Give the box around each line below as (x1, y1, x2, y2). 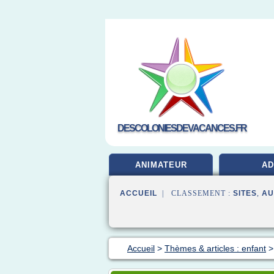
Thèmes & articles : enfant (165, 243, 266, 253)
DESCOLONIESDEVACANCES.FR (117, 123, 246, 133)
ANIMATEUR (135, 160, 187, 169)
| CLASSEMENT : (157, 189, 233, 198)
